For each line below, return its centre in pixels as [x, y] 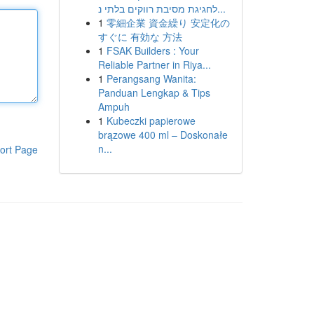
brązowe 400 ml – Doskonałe [163, 135]
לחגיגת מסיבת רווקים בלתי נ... [221, 8]
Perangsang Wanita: [151, 78]
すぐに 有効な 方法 [140, 36]
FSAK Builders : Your [152, 50]
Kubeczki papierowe [151, 121]
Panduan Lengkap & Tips [154, 93]
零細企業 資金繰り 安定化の [168, 22]
